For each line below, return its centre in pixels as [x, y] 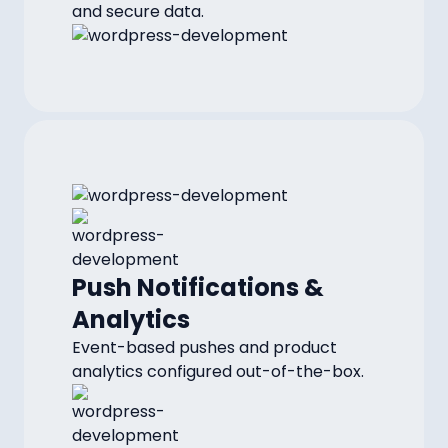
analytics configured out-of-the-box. [218, 371]
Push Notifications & [198, 287]
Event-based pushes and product [204, 347]
